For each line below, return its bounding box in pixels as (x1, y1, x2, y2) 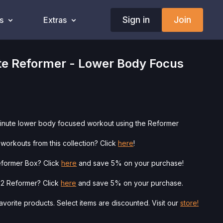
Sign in (122, 14, 150, 25)
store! (180, 199, 199, 207)
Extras (43, 15, 67, 25)
